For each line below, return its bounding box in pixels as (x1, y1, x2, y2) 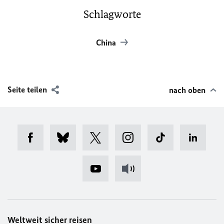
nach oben (169, 85, 205, 95)
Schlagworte (83, 7, 141, 21)
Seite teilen (7, 84, 47, 94)
